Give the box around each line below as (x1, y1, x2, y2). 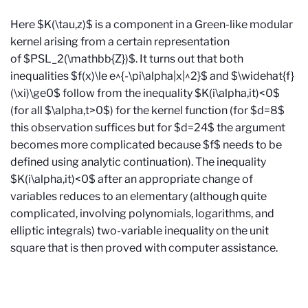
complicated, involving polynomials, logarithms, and (10, 206, 274, 220)
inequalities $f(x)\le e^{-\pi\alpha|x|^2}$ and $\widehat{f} (10, 69, 294, 82)
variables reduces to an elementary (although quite (10, 189, 267, 203)
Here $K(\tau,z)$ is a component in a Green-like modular (10, 17, 293, 31)
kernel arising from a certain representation (10, 34, 230, 48)
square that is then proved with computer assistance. (10, 241, 278, 254)
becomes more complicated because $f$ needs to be (10, 137, 282, 151)
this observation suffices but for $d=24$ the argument (10, 120, 285, 134)
